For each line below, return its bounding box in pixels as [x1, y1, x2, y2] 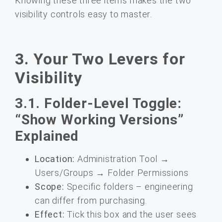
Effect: [35, 209, 65, 220]
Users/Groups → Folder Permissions [35, 167, 189, 178]
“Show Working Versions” [15, 111, 184, 128]
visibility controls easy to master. [15, 8, 153, 19]
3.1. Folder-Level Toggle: [15, 95, 182, 111]
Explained [15, 127, 79, 144]
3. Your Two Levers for [15, 49, 185, 68]
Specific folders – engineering [64, 181, 193, 192]
